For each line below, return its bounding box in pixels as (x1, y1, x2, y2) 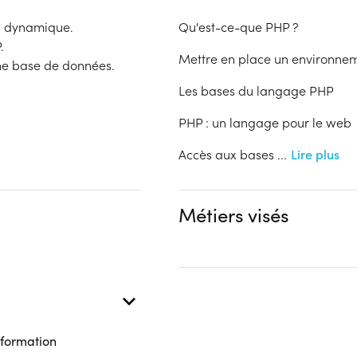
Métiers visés (178, 202, 288, 227)
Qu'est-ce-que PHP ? (178, 18, 299, 35)
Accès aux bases (178, 146, 277, 163)
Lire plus (291, 146, 339, 163)
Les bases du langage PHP (178, 82, 334, 99)
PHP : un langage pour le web (178, 114, 351, 131)
